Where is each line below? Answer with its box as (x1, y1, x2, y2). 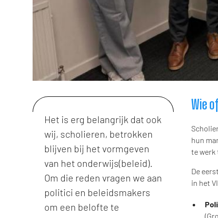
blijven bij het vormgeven (44, 142, 150, 154)
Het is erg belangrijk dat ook (44, 113, 162, 125)
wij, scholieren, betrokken (44, 127, 153, 140)
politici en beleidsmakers (44, 186, 151, 198)
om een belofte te (44, 200, 120, 213)
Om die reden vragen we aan (44, 171, 163, 183)
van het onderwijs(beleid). (44, 157, 153, 169)
